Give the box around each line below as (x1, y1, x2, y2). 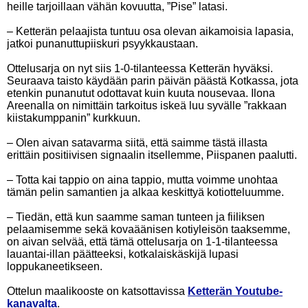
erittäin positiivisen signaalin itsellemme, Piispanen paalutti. (7, 149, 297, 161)
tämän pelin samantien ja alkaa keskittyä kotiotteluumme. (7, 186, 284, 198)
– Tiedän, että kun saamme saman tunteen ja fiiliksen (7, 211, 265, 223)
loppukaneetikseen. (7, 261, 102, 272)
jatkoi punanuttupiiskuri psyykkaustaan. (7, 38, 198, 49)
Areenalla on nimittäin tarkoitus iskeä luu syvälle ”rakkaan (7, 100, 287, 111)
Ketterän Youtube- (188, 285, 283, 297)
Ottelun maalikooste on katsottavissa (7, 285, 188, 297)
